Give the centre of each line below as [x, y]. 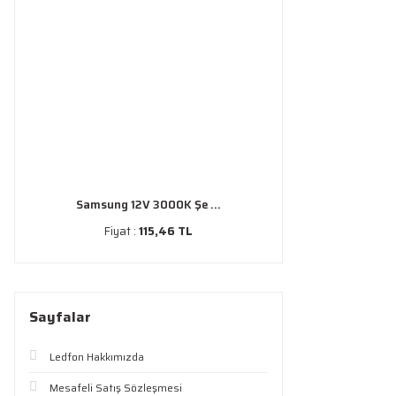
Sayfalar [60, 317]
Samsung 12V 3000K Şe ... [148, 205]
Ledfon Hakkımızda [97, 357]
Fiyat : [122, 231]
